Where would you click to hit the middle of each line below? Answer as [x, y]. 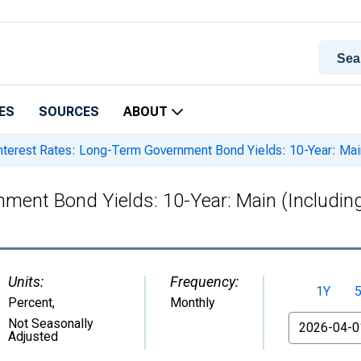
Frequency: [204, 282]
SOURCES [69, 112]
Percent [30, 303]
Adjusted [33, 336]
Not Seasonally [51, 324]
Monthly [193, 303]
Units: [26, 282]
